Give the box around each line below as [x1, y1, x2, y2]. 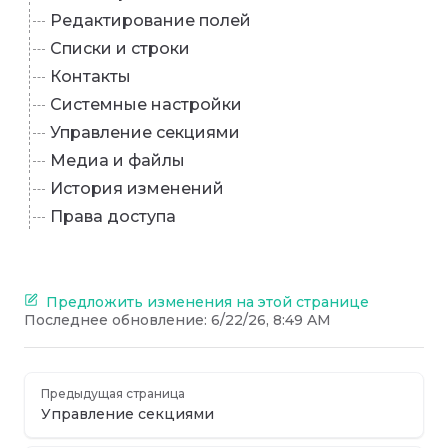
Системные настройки [50, 95, 242, 114]
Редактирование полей [50, 11, 251, 30]
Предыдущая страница [41, 386, 185, 401]
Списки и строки [50, 39, 190, 58]
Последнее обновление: [24, 311, 211, 329]
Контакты [50, 67, 131, 86]
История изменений [50, 179, 224, 198]
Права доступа [50, 207, 176, 226]
